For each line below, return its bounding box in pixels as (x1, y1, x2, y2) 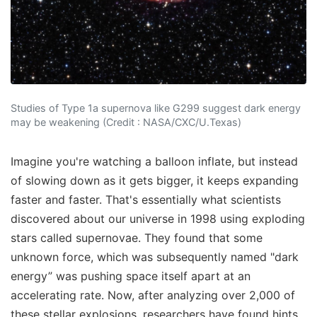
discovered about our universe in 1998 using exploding (11, 211, 305, 226)
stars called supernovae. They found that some (11, 230, 263, 245)
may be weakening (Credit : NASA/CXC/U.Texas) (11, 115, 241, 128)
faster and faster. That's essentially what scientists (11, 192, 281, 207)
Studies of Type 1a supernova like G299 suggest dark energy (11, 101, 301, 114)
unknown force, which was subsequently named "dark (11, 249, 299, 264)
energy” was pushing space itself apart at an (11, 268, 250, 283)
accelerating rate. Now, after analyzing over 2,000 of (11, 287, 295, 302)
